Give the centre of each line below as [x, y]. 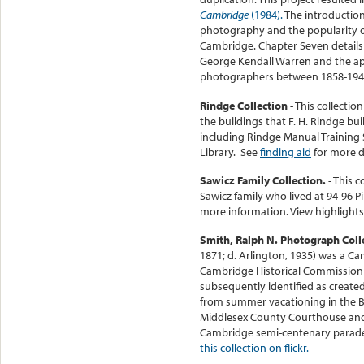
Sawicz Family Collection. [264, 180]
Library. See [230, 152]
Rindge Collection [245, 105]
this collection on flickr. [254, 348]
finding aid [286, 152]
